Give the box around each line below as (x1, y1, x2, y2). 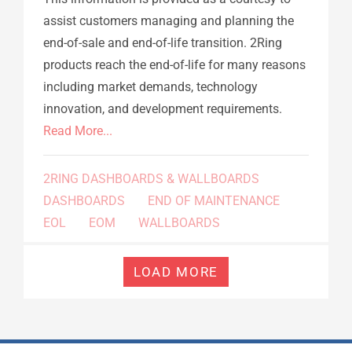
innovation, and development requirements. (43, 101, 282, 117)
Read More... (43, 123, 112, 139)
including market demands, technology (43, 79, 258, 95)
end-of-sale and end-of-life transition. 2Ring (43, 35, 282, 51)
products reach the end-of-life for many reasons (43, 57, 306, 73)
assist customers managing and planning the (43, 13, 294, 29)
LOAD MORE (133, 264, 219, 280)
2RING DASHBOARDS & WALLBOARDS (43, 171, 259, 187)
